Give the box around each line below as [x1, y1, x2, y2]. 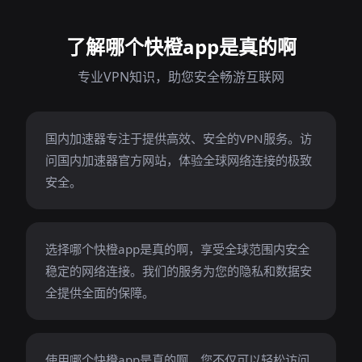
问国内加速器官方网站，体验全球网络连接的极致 [45, 152, 312, 168]
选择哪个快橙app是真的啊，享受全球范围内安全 [45, 241, 309, 257]
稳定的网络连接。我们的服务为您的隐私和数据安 [45, 263, 312, 279]
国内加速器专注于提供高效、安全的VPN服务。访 [45, 130, 312, 146]
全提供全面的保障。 [45, 284, 154, 301]
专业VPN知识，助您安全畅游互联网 [78, 68, 284, 86]
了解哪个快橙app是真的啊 [65, 33, 297, 60]
